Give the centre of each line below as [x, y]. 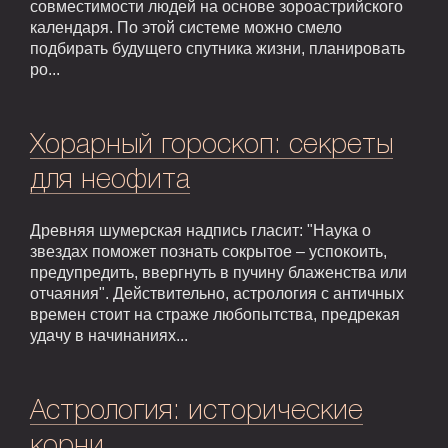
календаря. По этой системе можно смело [186, 28]
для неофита [110, 181]
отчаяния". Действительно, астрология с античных [217, 294]
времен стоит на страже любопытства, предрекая [215, 315]
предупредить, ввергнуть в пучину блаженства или [218, 273]
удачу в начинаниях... [109, 336]
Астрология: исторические [196, 412]
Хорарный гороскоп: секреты [211, 146]
